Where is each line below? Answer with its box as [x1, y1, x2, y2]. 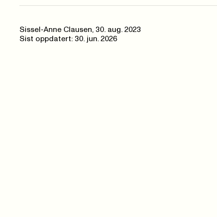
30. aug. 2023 [95, 26, 141, 33]
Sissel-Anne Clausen [19, 26, 92, 33]
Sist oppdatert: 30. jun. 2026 [19, 35, 117, 43]
